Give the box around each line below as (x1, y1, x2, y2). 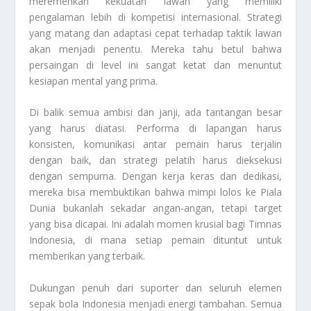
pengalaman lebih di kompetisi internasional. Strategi (29, 10, 282, 24)
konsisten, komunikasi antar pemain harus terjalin (29, 137, 282, 151)
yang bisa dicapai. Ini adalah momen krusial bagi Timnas (29, 217, 282, 231)
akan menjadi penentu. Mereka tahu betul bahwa (29, 42, 282, 56)
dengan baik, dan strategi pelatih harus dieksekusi (29, 153, 282, 167)
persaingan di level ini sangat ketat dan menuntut (29, 58, 282, 72)
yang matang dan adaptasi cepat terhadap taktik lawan (29, 26, 282, 40)
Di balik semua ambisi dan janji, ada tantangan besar (29, 106, 282, 119)
